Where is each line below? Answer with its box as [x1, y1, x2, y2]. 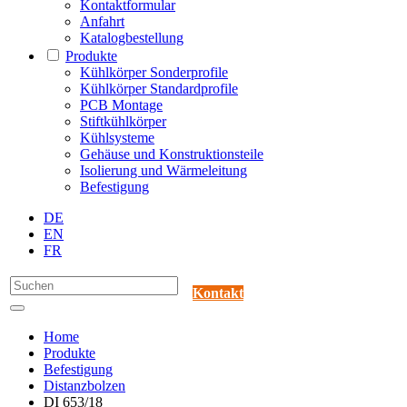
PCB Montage [80, 97, 163, 114]
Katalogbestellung [80, 30, 184, 46]
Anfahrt [80, 14, 124, 30]
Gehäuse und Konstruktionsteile [80, 146, 263, 163]
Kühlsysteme [80, 130, 154, 146]
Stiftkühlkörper [80, 114, 166, 130]
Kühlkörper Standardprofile [80, 81, 238, 97]
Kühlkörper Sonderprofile [80, 65, 228, 81]
